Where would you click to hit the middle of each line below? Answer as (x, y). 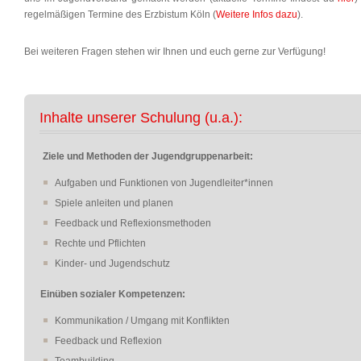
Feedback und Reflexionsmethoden (133, 223)
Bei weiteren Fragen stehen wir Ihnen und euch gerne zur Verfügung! (175, 52)
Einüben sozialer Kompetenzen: (113, 294)
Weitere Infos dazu (257, 15)
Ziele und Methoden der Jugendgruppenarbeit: (148, 156)
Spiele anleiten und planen (114, 203)
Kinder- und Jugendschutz (112, 263)
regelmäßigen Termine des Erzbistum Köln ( (120, 15)
